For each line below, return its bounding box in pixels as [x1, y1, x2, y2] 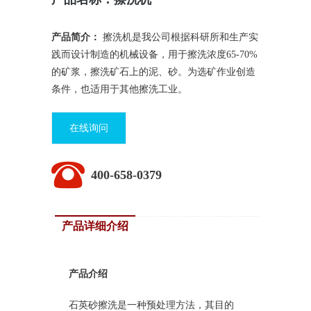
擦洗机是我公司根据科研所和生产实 [100, 31, 258, 42]
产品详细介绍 [62, 219, 128, 232]
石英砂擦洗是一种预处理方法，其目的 [69, 299, 234, 310]
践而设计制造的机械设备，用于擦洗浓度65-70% [51, 49, 258, 59]
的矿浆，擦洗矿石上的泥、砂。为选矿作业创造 [51, 66, 255, 76]
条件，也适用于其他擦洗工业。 [51, 83, 187, 94]
